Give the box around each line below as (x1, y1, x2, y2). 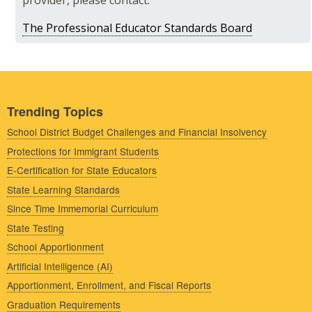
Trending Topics (7, 102, 103, 121)
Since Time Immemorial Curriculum (7, 201, 158, 216)
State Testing (7, 220, 64, 235)
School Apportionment (7, 240, 104, 254)
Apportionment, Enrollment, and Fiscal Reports (7, 278, 211, 292)
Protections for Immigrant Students (7, 143, 159, 158)
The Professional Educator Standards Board (22, 20, 252, 36)
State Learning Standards (7, 182, 120, 196)
